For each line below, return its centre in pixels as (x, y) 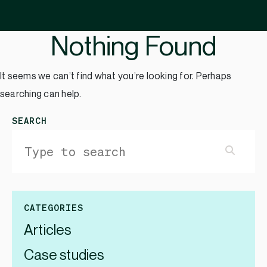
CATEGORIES (54, 207)
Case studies (64, 255)
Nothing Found (133, 47)
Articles (47, 230)
